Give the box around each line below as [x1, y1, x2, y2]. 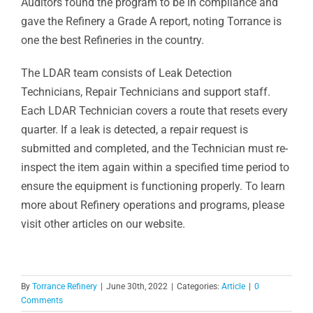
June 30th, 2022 [106, 281, 168, 291]
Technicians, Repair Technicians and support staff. [20, 85, 270, 99]
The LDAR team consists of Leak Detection [20, 66, 232, 80]
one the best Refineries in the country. [20, 33, 204, 47]
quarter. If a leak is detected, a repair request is [20, 122, 248, 136]
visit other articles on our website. [20, 217, 185, 231]
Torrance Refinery [32, 281, 97, 291]
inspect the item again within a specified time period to [20, 160, 289, 174]
